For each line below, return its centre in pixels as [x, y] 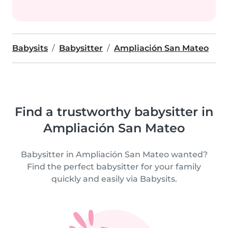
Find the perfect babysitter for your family [114, 167]
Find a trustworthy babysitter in [114, 112]
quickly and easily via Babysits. [114, 179]
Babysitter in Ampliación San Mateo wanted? [114, 154]
